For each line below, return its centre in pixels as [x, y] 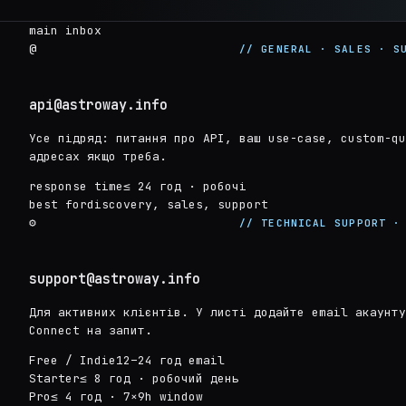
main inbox [65, 30]
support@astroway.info [115, 279]
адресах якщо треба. [98, 157]
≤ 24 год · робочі [185, 187]
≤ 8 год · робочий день [159, 379]
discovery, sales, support [178, 205]
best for [58, 205]
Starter [54, 379]
